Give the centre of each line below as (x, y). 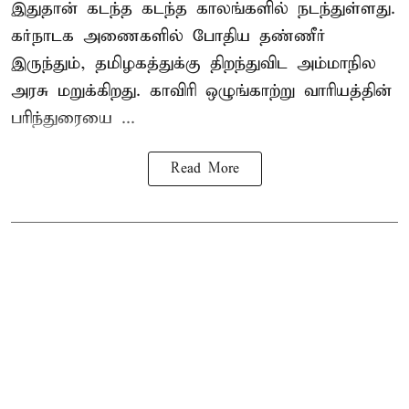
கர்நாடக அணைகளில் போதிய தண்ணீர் (168, 36)
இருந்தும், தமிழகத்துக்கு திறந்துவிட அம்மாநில (194, 63)
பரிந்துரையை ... (73, 118)
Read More (204, 168)
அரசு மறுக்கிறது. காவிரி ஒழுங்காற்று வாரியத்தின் (201, 90)
